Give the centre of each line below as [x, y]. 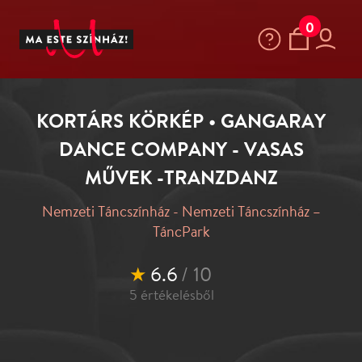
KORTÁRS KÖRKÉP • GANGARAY [154, 102]
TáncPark [154, 196]
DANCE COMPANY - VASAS [154, 126]
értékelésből [149, 250]
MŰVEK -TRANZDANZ [154, 150]
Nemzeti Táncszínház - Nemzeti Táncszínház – [154, 179]
